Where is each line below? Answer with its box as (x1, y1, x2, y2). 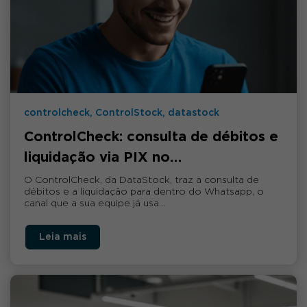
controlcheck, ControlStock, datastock (24, 109, 219, 118)
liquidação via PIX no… (24, 151, 182, 164)
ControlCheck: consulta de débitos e (24, 131, 278, 144)
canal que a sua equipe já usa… (24, 199, 165, 208)
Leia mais (39, 233, 86, 242)
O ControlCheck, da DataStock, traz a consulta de (24, 176, 259, 185)
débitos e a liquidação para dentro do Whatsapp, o (24, 188, 264, 197)
